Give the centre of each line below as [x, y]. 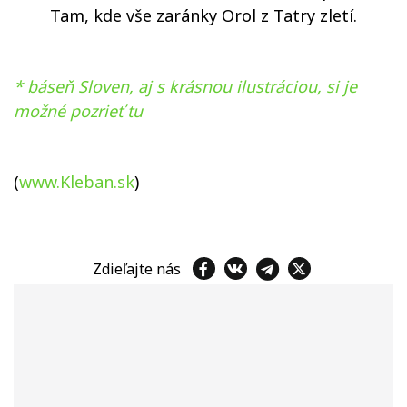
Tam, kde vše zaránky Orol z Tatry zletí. [203, 15]
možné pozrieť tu [78, 111]
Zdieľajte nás [140, 268]
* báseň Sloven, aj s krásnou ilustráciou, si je [185, 86]
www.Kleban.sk [77, 182]
